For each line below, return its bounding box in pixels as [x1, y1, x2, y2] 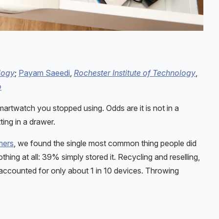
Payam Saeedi [19, 67, 70, 78]
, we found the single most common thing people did [14, 138, 197, 148]
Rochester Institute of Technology [74, 67, 196, 78]
